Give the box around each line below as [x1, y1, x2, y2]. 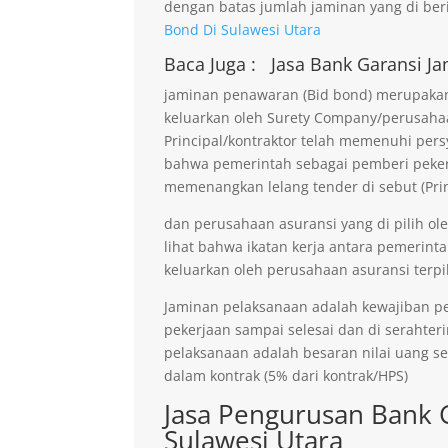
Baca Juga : [164, 51, 262, 76]
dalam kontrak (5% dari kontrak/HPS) [164, 365, 409, 385]
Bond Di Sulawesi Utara [164, 19, 322, 39]
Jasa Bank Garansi [271, 51, 428, 76]
